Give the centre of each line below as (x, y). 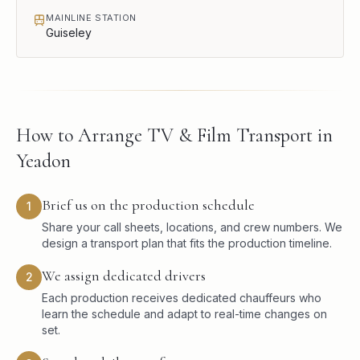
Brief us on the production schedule (148, 205)
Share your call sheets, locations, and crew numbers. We (192, 227)
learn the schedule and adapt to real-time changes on (184, 314)
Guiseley (69, 33)
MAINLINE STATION (91, 18)
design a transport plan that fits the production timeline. (187, 243)
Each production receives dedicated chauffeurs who (182, 298)
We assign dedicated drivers (124, 276)
